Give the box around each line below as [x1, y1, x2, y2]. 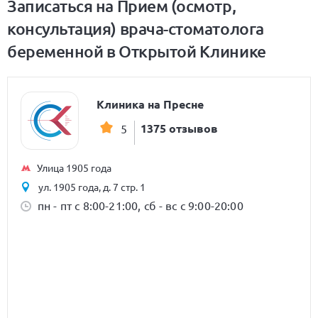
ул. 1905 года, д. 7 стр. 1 [38, 180, 146, 193]
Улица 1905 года [37, 160, 111, 174]
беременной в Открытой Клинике [7, 40, 266, 61]
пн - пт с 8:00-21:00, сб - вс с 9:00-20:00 [38, 197, 243, 212]
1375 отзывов [141, 120, 218, 136]
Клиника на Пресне [97, 96, 204, 111]
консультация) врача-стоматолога [7, 18, 264, 38]
